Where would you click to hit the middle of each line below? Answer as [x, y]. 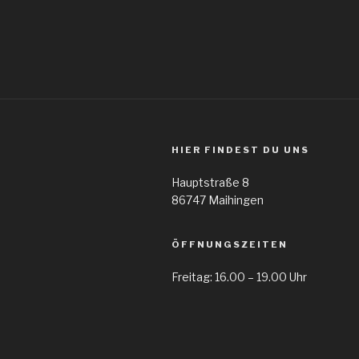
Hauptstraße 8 [210, 182]
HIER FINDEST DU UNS [240, 149]
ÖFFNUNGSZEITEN [230, 244]
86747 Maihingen [218, 200]
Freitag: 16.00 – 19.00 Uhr [239, 277]
